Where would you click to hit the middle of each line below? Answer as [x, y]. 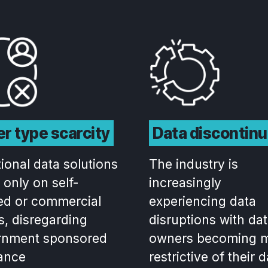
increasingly [185, 183]
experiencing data [202, 201]
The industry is [194, 164]
